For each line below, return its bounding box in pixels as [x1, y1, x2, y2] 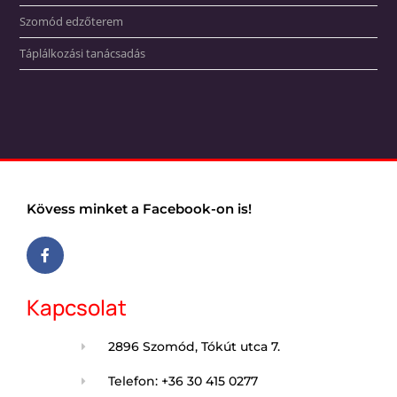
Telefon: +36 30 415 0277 [107, 372, 258, 389]
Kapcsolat [27, 292, 127, 322]
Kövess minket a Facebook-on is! [27, 200, 252, 217]
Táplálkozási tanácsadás [19, 45, 146, 61]
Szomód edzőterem [19, 13, 124, 29]
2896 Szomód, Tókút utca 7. [107, 338, 280, 354]
